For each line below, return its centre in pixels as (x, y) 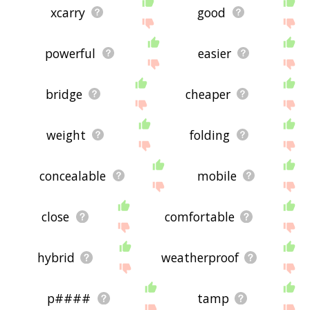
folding (210, 135)
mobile (217, 175)
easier (214, 53)
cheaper (208, 94)
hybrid (56, 257)
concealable (73, 175)
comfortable (199, 216)
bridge (64, 94)
